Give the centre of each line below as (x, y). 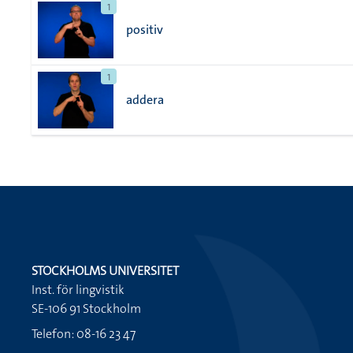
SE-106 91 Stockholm (86, 308)
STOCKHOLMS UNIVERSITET (105, 271)
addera (145, 100)
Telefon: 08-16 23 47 (84, 334)
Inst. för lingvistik (78, 290)
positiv (145, 30)
